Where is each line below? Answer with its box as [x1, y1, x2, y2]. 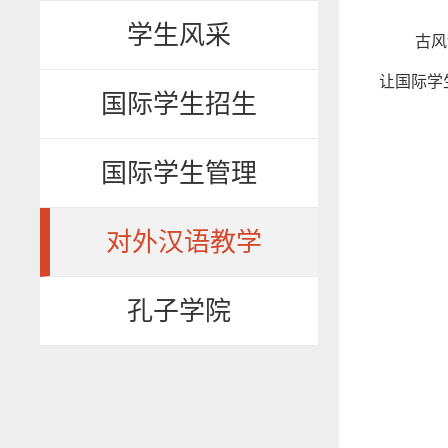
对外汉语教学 [106, 227, 263, 257]
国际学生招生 [101, 89, 258, 119]
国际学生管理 [101, 158, 258, 188]
